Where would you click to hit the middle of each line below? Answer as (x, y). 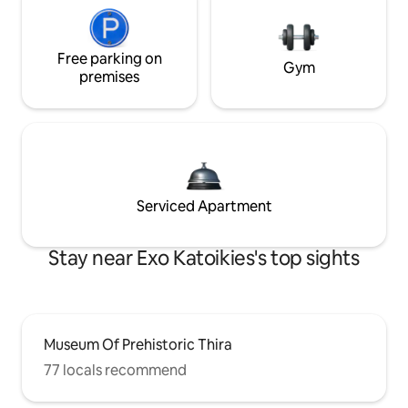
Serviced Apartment (204, 206)
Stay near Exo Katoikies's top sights (204, 258)
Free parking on (109, 58)
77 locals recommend (115, 370)
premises (109, 76)
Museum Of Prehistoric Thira (138, 344)
